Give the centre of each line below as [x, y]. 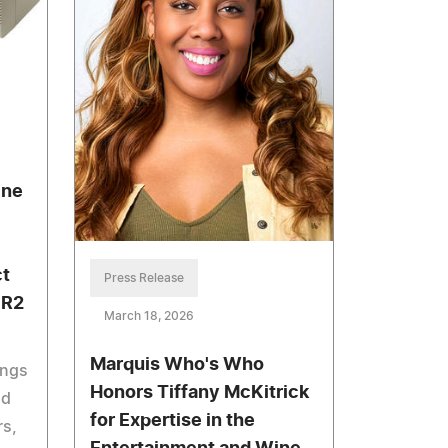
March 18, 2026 [149, 315]
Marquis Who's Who [177, 364]
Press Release [144, 277]
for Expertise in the [173, 420]
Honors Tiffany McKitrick [200, 392]
